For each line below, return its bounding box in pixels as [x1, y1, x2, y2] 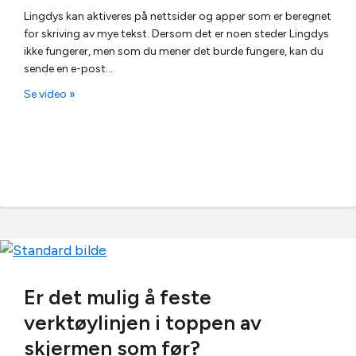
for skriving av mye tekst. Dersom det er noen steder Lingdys [24, 27, 329, 41]
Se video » [24, 87, 75, 101]
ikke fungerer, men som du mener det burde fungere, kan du [24, 44, 323, 58]
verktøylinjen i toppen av [24, 309, 261, 335]
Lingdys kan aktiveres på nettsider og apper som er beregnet [24, 10, 331, 23]
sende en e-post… [24, 62, 113, 75]
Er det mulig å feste [24, 284, 211, 310]
